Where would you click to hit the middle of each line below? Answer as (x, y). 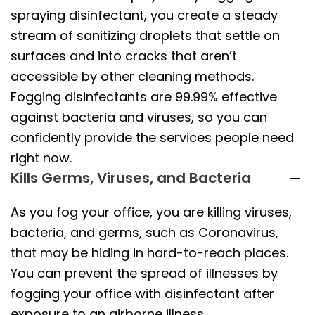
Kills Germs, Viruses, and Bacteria (131, 178)
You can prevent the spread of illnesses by (144, 273)
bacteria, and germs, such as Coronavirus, (144, 232)
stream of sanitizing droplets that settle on (145, 35)
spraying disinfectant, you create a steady (144, 15)
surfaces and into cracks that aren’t (124, 56)
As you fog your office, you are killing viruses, (151, 212)
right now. (41, 157)
